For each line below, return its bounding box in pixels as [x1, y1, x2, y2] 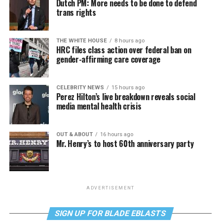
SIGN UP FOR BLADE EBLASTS [54, 209, 168, 218]
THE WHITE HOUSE [56, 37, 107, 44]
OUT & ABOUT [56, 131, 93, 138]
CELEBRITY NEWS [56, 84, 104, 91]
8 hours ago [114, 37, 145, 44]
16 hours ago [100, 131, 133, 138]
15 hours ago [111, 84, 145, 91]
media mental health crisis [56, 100, 142, 112]
